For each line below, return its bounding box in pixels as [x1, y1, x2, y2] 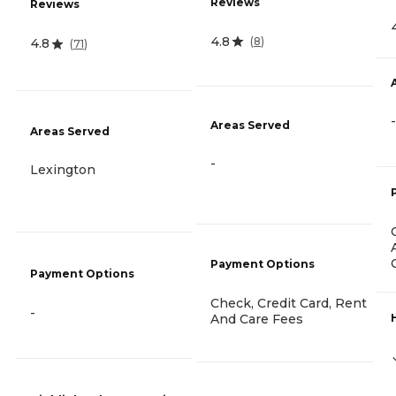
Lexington [30, 162, 95, 179]
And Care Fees [210, 310, 303, 327]
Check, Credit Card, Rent [210, 294, 367, 311]
